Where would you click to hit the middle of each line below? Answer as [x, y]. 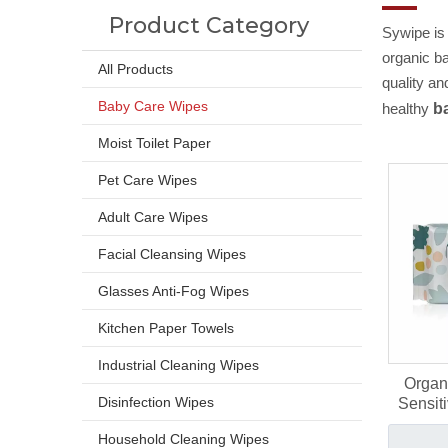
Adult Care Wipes [153, 217]
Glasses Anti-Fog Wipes [173, 291]
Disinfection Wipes [156, 402]
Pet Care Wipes [147, 180]
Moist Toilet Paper [154, 143]
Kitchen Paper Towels [166, 328]
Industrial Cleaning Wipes [178, 365]
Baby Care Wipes [153, 106]
